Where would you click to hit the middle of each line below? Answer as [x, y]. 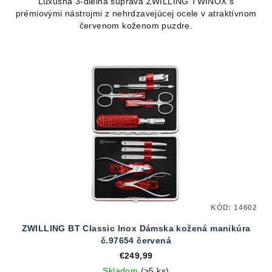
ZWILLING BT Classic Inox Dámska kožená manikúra [136, 228]
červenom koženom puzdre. [136, 26]
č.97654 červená [136, 240]
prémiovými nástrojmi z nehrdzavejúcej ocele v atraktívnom [136, 14]
